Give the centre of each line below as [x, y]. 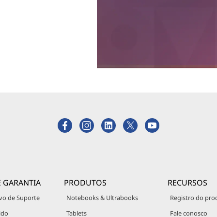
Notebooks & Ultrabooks [102, 198]
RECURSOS [188, 183]
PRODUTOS [85, 183]
